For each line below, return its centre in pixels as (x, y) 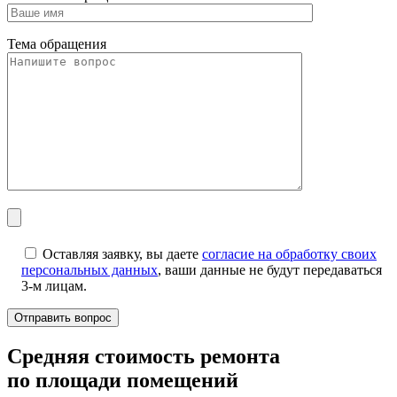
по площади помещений (123, 380)
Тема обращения (57, 43)
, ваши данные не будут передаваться (270, 269)
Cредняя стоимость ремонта (144, 356)
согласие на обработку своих (289, 253)
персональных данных (90, 269)
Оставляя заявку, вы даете (122, 253)
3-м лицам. (54, 285)
